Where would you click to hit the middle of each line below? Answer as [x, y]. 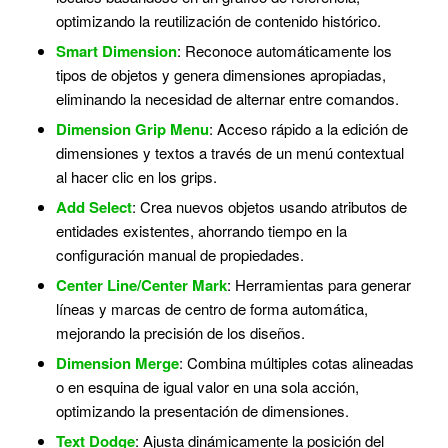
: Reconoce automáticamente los [284, 51]
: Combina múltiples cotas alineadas [296, 363]
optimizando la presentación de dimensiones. [202, 411]
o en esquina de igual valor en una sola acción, [207, 387]
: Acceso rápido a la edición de [308, 129]
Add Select [93, 207]
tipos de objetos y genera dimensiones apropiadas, [220, 75]
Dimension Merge [117, 363]
